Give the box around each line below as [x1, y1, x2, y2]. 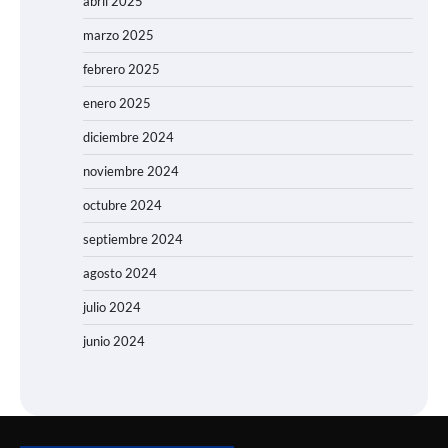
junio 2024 [83, 332, 145, 349]
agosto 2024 [83, 264, 157, 281]
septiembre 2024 [83, 230, 183, 247]
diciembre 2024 [83, 128, 174, 145]
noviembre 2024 [83, 162, 179, 179]
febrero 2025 [83, 60, 160, 77]
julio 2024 [83, 298, 141, 315]
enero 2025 [83, 94, 151, 111]
